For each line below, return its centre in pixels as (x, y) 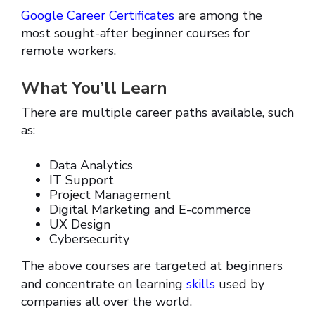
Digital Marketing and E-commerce (150, 210)
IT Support (82, 180)
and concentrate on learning (104, 284)
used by (242, 284)
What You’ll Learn (94, 88)
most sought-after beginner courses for (135, 33)
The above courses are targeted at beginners (152, 266)
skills (202, 284)
